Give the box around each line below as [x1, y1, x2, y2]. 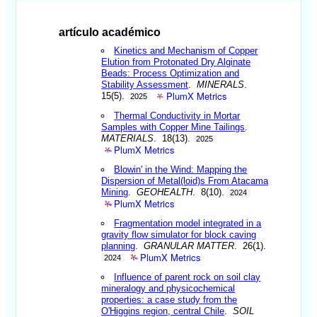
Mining [101, 186, 129, 197]
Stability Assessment [101, 79, 189, 90]
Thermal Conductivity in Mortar [114, 110, 241, 121]
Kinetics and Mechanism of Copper [114, 45, 258, 56]
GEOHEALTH [137, 186, 193, 197]
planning [101, 240, 136, 251]
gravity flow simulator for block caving [101, 229, 257, 240]
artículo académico [59, 25, 161, 38]
